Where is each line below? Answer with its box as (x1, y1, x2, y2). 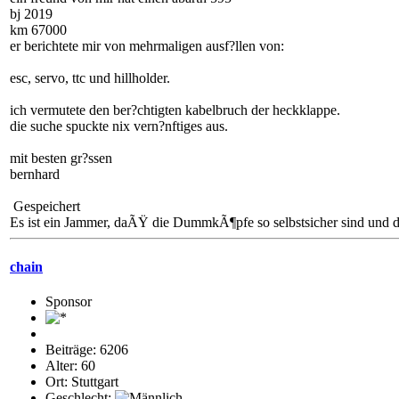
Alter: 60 (45, 357, 95, 373)
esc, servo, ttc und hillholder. (10, 70, 170, 86)
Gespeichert (10, 199, 80, 215)
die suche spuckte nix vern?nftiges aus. (10, 118, 228, 134)
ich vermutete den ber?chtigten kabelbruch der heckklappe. (10, 102, 340, 118)
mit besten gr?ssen (10, 151, 112, 167)
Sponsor (45, 293, 92, 309)
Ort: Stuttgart (45, 373, 118, 389)
